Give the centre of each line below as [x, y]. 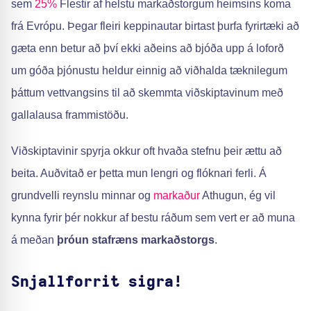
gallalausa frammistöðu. [70, 115]
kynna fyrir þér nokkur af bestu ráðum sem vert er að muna [153, 218]
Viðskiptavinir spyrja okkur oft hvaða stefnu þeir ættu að [146, 151]
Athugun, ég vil [238, 195]
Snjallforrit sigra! [97, 282]
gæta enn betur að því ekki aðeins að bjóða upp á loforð [148, 48]
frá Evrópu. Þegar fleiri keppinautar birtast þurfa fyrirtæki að [155, 26]
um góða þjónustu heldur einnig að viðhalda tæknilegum [149, 70]
